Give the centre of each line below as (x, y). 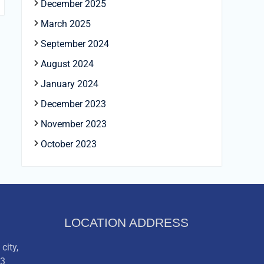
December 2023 (73, 104)
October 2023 (69, 144)
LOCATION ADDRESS (126, 222)
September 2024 (75, 44)
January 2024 (70, 84)
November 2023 (74, 124)
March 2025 (66, 24)
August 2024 (67, 64)
